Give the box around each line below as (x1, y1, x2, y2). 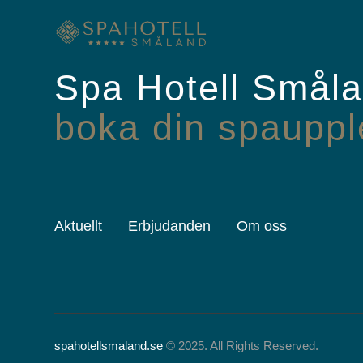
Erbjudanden (128, 217, 211, 234)
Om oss (237, 217, 288, 234)
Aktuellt (54, 217, 103, 234)
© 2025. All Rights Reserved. (163, 338, 319, 352)
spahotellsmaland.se (54, 338, 164, 352)
